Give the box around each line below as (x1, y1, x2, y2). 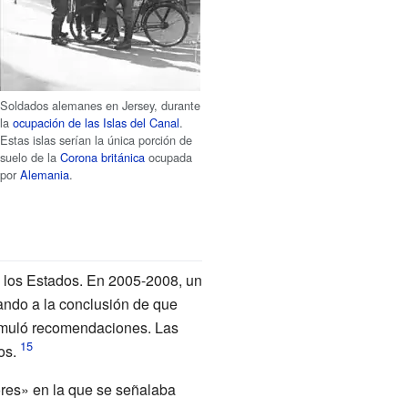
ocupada (145, 148, 193, 167)
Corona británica (60, 148, 146, 167)
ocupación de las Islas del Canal (13, 114, 180, 132)
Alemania (20, 166, 70, 184)
